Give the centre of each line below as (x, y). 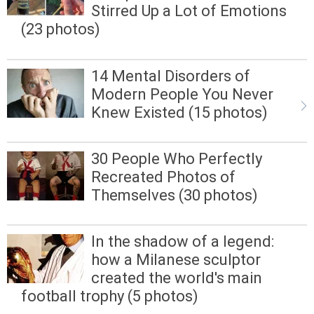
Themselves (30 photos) (175, 195)
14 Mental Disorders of (171, 76)
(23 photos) (61, 29)
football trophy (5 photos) (110, 296)
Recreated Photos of (163, 177)
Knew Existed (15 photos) (179, 112)
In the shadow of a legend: (183, 241)
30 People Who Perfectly (177, 158)
